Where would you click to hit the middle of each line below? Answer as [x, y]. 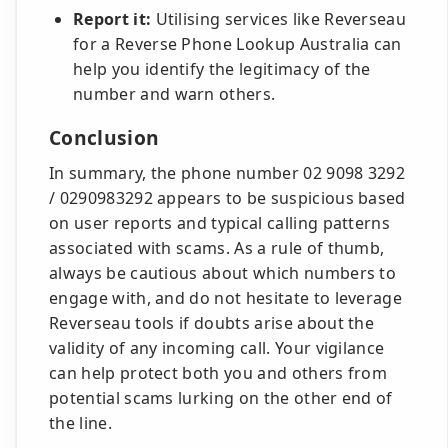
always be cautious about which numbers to [223, 273]
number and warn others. [174, 94]
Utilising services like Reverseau [279, 19]
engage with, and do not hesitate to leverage [226, 298]
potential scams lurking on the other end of [221, 398]
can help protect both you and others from [218, 373]
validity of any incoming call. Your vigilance [217, 348]
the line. [80, 423]
